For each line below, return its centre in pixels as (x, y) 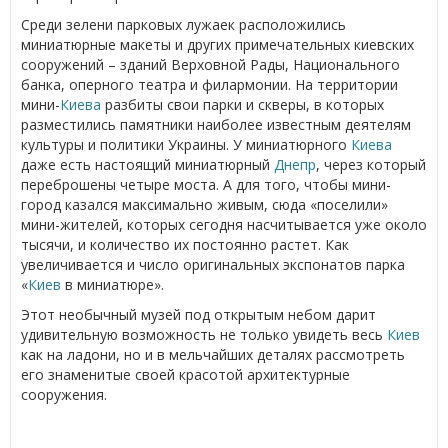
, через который (371, 164)
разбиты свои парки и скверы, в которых (242, 104)
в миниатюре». (112, 284)
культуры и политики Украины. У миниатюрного (186, 144)
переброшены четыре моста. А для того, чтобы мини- (206, 184)
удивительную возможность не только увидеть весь (204, 334)
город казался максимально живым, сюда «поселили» (204, 204)
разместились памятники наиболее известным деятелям (216, 124)
